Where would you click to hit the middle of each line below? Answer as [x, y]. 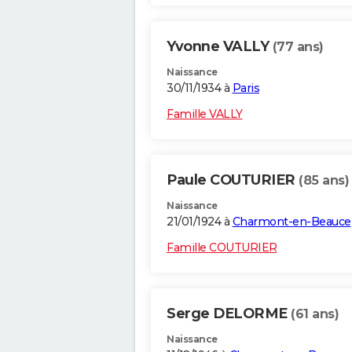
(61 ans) [315, 314]
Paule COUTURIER [233, 180]
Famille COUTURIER [222, 248]
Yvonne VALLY [220, 47]
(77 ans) [298, 47]
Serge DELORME [229, 314]
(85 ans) [324, 181]
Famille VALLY [205, 114]
